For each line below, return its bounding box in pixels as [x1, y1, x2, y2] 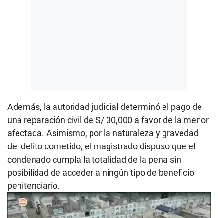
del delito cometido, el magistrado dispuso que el [7, 141, 195, 151]
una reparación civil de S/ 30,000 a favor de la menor [7, 114, 209, 125]
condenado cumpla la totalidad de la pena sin [7, 154, 181, 164]
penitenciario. [7, 180, 60, 191]
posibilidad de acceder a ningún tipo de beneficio [7, 167, 194, 178]
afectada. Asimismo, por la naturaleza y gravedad [7, 127, 199, 138]
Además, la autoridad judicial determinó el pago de [7, 101, 202, 112]
